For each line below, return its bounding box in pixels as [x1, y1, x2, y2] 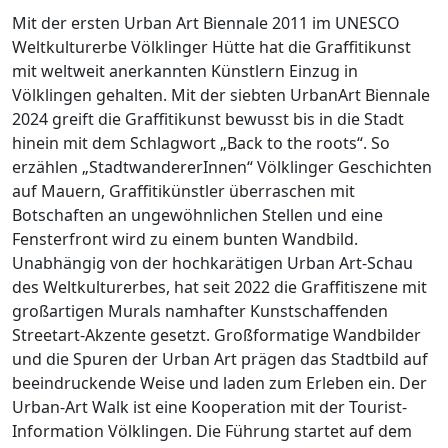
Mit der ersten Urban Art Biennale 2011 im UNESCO [12, 11, 400, 34]
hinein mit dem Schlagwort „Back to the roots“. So [12, 131, 390, 154]
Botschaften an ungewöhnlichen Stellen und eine [12, 203, 383, 226]
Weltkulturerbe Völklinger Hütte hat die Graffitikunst [12, 35, 411, 58]
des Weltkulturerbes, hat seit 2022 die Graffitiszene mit [12, 275, 427, 298]
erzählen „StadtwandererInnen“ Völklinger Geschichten [12, 155, 432, 178]
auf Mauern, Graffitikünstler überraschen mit [12, 179, 355, 202]
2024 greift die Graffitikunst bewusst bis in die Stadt [12, 107, 404, 130]
